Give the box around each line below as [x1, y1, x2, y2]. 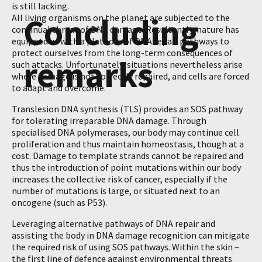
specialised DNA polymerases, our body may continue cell [12, 126, 239, 138]
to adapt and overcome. [12, 82, 106, 94]
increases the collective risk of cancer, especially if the [12, 173, 227, 185]
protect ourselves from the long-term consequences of [12, 47, 233, 58]
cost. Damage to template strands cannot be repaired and [12, 150, 243, 161]
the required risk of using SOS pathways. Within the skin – [12, 241, 239, 253]
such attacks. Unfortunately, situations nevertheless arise [12, 58, 243, 70]
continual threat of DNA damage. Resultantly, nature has [12, 23, 239, 35]
